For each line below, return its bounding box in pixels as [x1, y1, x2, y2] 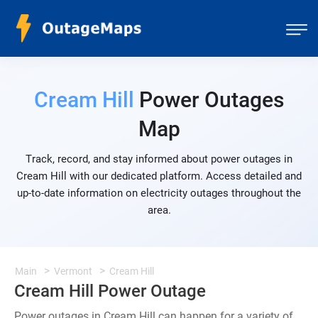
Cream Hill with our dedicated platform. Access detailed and [16, 170, 302, 182]
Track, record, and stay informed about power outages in [26, 153, 292, 165]
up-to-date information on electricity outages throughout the [17, 187, 301, 199]
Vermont [54, 265, 92, 277]
